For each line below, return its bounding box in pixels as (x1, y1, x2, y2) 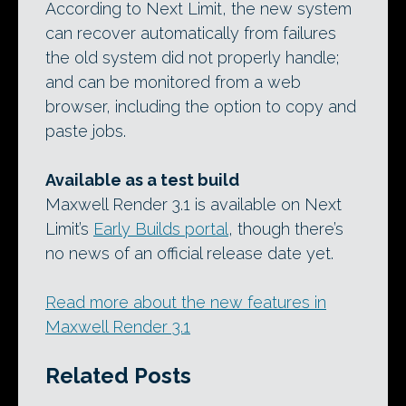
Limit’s (45, 219, 93, 239)
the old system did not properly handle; (45, 48, 339, 68)
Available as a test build (45, 170, 239, 190)
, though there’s (228, 219, 343, 239)
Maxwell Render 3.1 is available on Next (45, 195, 342, 215)
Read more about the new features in (45, 293, 326, 313)
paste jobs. (45, 121, 126, 141)
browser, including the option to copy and (45, 97, 356, 117)
